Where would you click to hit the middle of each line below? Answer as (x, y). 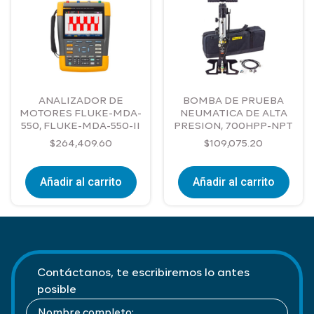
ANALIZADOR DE (81, 101)
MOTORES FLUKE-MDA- (81, 114)
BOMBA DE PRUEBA (233, 101)
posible (57, 291)
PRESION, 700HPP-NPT (233, 127)
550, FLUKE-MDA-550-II (81, 127)
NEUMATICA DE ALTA (233, 114)
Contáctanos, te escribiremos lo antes (143, 274)
